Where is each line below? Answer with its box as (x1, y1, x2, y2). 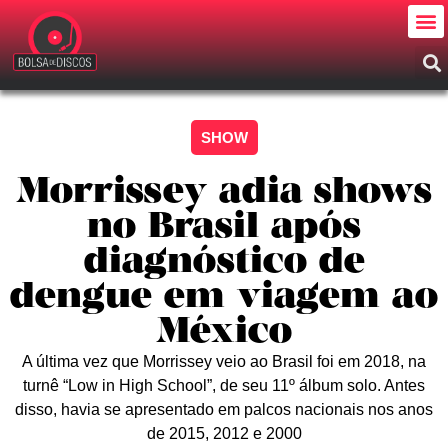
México (156, 309, 292, 356)
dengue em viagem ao (10, 274, 438, 321)
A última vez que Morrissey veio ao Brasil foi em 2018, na (22, 353, 426, 370)
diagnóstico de (83, 239, 365, 286)
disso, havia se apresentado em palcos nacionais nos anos (15, 401, 433, 418)
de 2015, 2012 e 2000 (146, 425, 302, 442)
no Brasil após (87, 204, 361, 251)
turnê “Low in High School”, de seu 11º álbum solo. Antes (23, 377, 425, 394)
